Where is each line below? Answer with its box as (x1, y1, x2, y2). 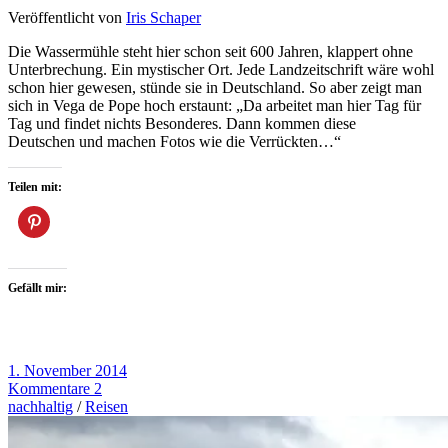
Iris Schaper (126, 8, 201, 26)
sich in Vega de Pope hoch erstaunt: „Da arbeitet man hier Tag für (8, 96, 421, 114)
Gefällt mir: (8, 280, 67, 295)
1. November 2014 (8, 361, 127, 379)
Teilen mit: (8, 179, 62, 194)
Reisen (85, 397, 128, 415)
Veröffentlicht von (8, 8, 126, 26)
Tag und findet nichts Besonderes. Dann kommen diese (8, 114, 356, 132)
